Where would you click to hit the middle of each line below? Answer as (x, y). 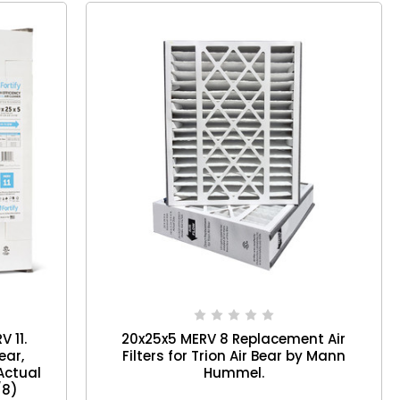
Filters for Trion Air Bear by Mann (233, 356)
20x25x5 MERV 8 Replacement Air (234, 339)
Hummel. (233, 373)
